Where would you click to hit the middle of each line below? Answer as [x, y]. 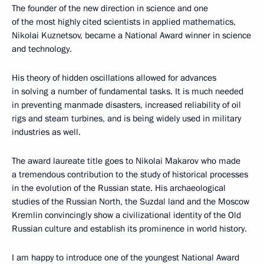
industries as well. [46, 132]
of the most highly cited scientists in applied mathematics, [124, 22]
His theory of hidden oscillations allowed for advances [114, 78]
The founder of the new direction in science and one [110, 8]
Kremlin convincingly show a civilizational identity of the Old [126, 215]
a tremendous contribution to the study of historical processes [130, 174]
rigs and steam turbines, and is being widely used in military [126, 118]
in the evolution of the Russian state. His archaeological [119, 188]
